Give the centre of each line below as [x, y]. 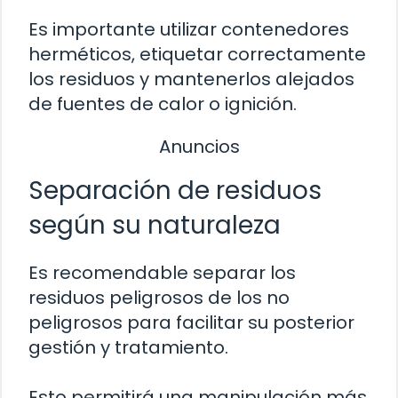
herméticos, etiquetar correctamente [197, 55]
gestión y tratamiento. [128, 347]
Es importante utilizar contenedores [189, 30]
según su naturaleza [155, 225]
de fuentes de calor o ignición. [163, 104]
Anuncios [199, 147]
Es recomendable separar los [162, 272]
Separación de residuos [175, 190]
